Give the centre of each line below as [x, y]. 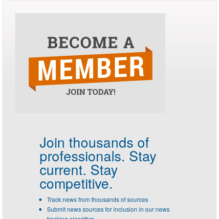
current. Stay [79, 169]
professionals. [82, 156]
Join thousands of [94, 142]
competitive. [76, 183]
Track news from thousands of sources [98, 199]
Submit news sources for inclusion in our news [108, 209]
